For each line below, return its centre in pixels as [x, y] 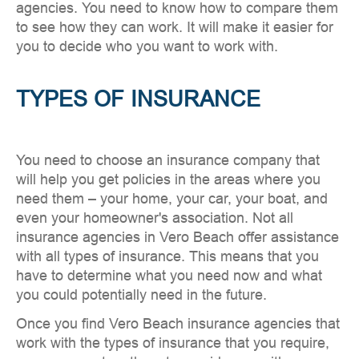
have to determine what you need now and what [169, 276]
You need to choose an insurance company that [168, 161]
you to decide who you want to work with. [147, 47]
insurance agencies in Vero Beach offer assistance [177, 238]
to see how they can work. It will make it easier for [175, 28]
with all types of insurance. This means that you [167, 257]
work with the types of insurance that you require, [173, 343]
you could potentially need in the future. [141, 295]
